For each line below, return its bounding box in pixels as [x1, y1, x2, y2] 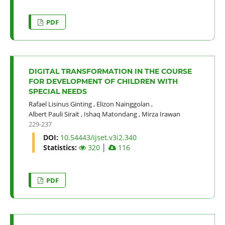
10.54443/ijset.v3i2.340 [60, 132, 137, 142]
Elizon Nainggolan [96, 99, 150, 108]
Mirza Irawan [141, 109, 180, 119]
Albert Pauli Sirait [28, 109, 79, 119]
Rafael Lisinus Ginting [28, 99, 92, 108]
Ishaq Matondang [83, 109, 137, 119]
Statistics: [43, 142, 79, 152]
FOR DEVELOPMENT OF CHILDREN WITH [28, 76, 178, 86]
